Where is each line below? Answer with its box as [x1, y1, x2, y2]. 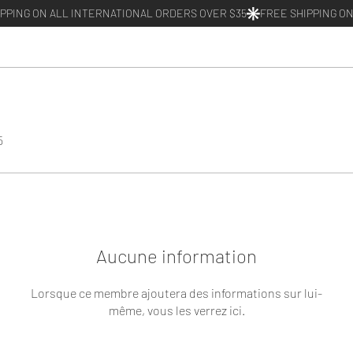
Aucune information [96, 243, 257, 267]
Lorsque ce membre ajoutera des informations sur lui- [31, 284, 322, 300]
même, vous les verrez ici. [108, 302, 245, 318]
